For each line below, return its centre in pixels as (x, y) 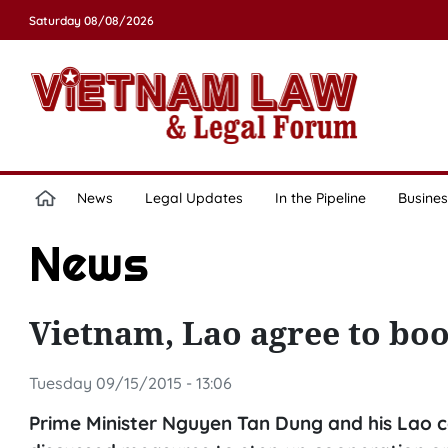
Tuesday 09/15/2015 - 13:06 (130, 383)
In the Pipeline (320, 198)
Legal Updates (193, 198)
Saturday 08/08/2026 (91, 20)
